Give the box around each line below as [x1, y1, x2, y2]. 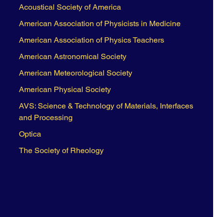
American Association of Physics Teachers [18, 35, 164, 45]
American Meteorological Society [18, 68, 132, 78]
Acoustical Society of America [18, 2, 121, 12]
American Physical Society [18, 85, 111, 94]
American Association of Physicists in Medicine [18, 19, 181, 29]
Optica [18, 129, 41, 139]
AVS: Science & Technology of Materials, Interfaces [18, 101, 193, 111]
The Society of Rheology [18, 146, 104, 155]
